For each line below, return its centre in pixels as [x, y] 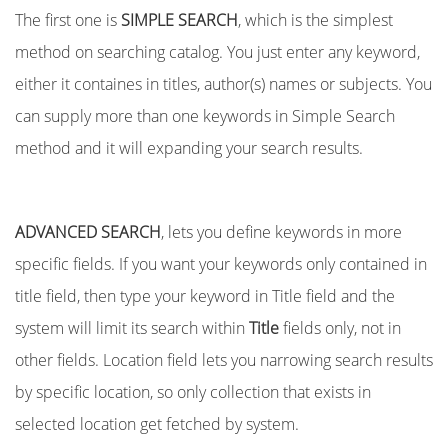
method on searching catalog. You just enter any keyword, [217, 52]
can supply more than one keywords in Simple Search [205, 116]
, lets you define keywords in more [281, 232]
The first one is [68, 20]
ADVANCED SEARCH [88, 232]
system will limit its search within [132, 328]
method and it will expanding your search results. [189, 148]
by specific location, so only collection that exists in [193, 392]
